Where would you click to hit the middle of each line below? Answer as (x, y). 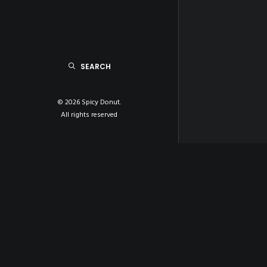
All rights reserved (89, 115)
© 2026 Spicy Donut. (89, 103)
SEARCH (95, 66)
